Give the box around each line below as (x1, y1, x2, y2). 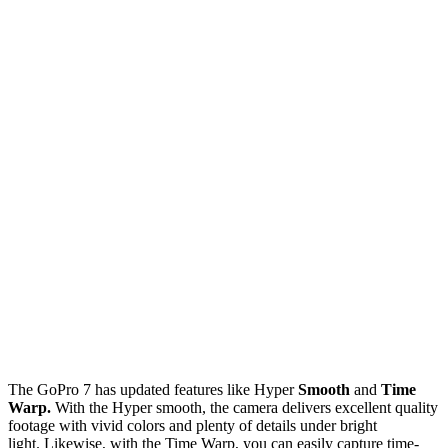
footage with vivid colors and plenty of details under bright (8, 416, 377, 434)
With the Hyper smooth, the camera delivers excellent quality (55, 398, 438, 416)
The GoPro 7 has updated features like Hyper (8, 380, 294, 398)
